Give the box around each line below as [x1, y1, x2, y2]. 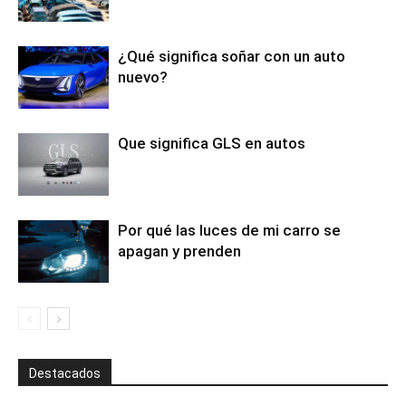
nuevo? [118, 68, 168, 87]
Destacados [29, 366, 101, 382]
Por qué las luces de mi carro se [118, 221, 341, 240]
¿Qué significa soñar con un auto [118, 47, 345, 66]
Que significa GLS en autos [118, 134, 305, 153]
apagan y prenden [118, 242, 241, 261]
